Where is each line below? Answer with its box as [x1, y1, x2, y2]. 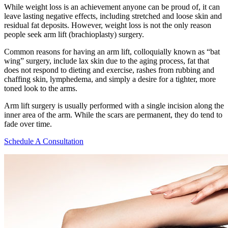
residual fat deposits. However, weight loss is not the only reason [4, 20, 211, 30]
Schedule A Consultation [4, 136, 83, 146]
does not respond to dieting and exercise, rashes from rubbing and [4, 65, 214, 74]
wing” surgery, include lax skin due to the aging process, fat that [4, 56, 209, 65]
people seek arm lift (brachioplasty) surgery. [4, 30, 144, 39]
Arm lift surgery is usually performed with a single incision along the [4, 101, 224, 110]
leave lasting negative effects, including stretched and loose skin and [4, 11, 222, 20]
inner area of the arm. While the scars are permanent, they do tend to [4, 110, 222, 119]
